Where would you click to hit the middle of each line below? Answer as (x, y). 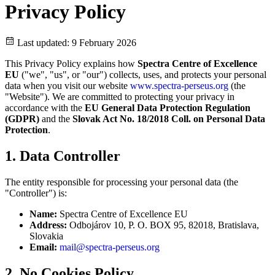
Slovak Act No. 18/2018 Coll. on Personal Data (169, 119)
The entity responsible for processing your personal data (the (122, 182)
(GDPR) (22, 119)
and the (56, 119)
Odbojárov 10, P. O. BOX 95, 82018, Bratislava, (163, 225)
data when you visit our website (68, 86)
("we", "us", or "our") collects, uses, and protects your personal (143, 75)
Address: (48, 225)
